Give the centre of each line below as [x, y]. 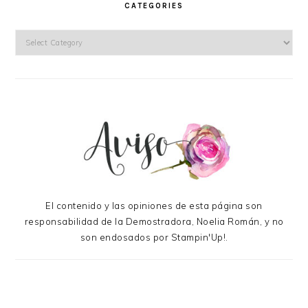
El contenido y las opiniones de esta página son [154, 205]
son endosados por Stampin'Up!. [154, 237]
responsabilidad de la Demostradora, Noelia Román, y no [154, 221]
